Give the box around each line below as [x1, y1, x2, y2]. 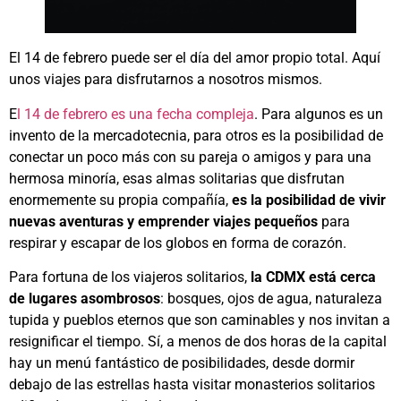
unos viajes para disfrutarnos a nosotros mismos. [9, 71, 322, 89]
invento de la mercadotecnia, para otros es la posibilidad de [9, 126, 383, 144]
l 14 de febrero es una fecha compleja [17, 105, 254, 123]
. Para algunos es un [254, 105, 383, 123]
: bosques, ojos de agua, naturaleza [160, 290, 382, 308]
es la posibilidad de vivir [232, 191, 386, 209]
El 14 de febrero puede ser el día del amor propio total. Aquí [9, 49, 380, 67]
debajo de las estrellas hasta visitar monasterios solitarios [9, 376, 375, 394]
